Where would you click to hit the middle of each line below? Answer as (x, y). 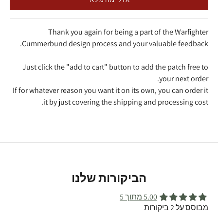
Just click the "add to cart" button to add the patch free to (115, 67)
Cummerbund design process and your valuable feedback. (115, 44)
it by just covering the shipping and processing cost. (126, 102)
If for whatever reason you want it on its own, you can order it (110, 91)
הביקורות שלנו (109, 178)
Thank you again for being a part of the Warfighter (128, 32)
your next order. (184, 79)
